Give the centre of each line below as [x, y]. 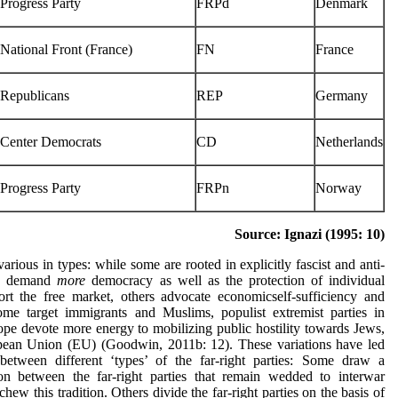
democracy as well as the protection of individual [239, 280]
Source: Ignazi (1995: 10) [310, 234]
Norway [338, 188]
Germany [342, 96]
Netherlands [349, 142]
